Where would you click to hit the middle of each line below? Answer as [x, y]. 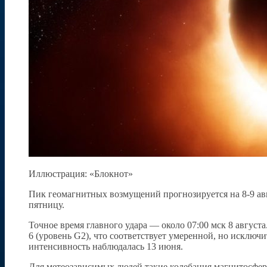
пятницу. [46, 205]
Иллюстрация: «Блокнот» [81, 174]
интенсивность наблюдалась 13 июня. [106, 247]
